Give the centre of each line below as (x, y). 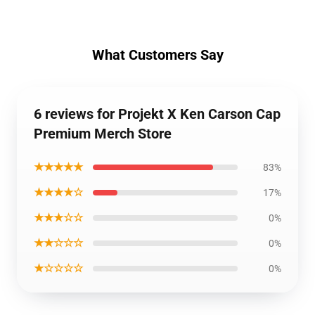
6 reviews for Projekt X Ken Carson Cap (157, 114)
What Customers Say (157, 55)
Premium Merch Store (103, 134)
